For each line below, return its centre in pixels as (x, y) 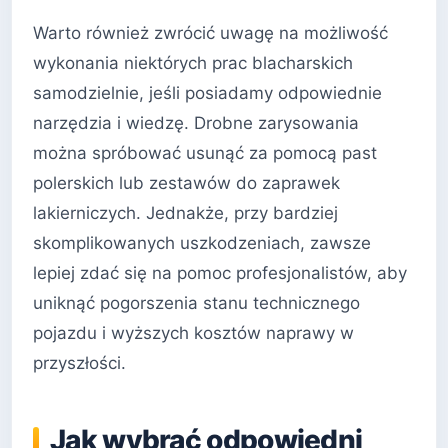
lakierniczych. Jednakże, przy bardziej (185, 213)
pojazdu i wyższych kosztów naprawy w (193, 333)
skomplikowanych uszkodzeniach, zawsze (202, 243)
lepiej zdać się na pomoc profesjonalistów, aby (220, 273)
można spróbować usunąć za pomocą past (205, 153)
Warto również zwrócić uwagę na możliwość (210, 33)
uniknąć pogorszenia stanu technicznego (196, 303)
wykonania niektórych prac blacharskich (193, 63)
